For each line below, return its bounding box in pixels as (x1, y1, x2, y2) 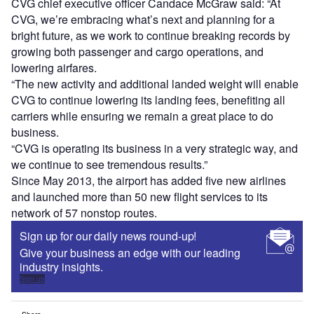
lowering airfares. (11, 60, 97, 76)
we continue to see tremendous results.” (11, 156, 207, 173)
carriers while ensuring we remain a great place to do (11, 108, 273, 125)
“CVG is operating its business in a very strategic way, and (11, 140, 298, 157)
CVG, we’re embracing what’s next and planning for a (11, 11, 275, 28)
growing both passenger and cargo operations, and (11, 43, 264, 60)
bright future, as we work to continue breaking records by (11, 27, 290, 44)
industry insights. (20, 259, 103, 275)
